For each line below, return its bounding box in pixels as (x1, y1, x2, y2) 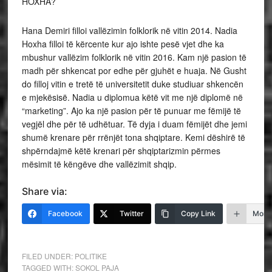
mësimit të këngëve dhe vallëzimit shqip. (21, 158, 177, 171)
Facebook (47, 209, 83, 219)
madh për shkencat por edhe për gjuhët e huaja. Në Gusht (21, 64, 246, 77)
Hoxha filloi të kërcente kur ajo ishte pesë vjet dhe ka (21, 38, 224, 50)
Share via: (21, 185, 67, 198)
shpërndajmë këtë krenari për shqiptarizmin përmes (21, 144, 220, 157)
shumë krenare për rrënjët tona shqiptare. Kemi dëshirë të (21, 131, 245, 144)
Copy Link (180, 209, 216, 219)
